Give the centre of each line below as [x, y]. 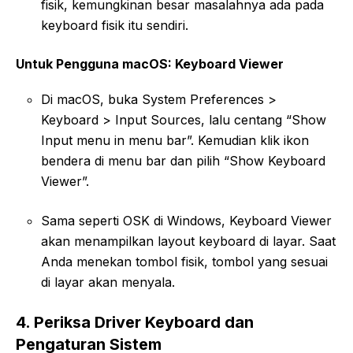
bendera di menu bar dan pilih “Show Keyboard [183, 160]
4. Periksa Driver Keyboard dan [135, 322]
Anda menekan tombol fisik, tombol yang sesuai [184, 261]
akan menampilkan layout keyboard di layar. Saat [188, 241]
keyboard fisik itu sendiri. [115, 25]
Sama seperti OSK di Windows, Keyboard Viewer [186, 220]
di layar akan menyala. [108, 282]
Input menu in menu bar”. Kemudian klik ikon [175, 140]
